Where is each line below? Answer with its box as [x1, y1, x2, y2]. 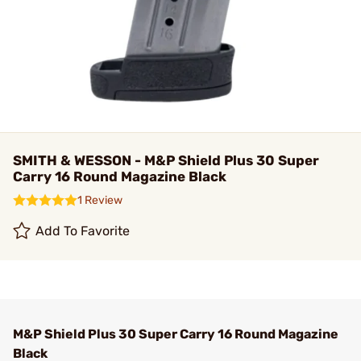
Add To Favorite [35, 223, 131, 239]
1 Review [77, 193, 122, 207]
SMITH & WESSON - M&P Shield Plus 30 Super [13, 152, 319, 168]
